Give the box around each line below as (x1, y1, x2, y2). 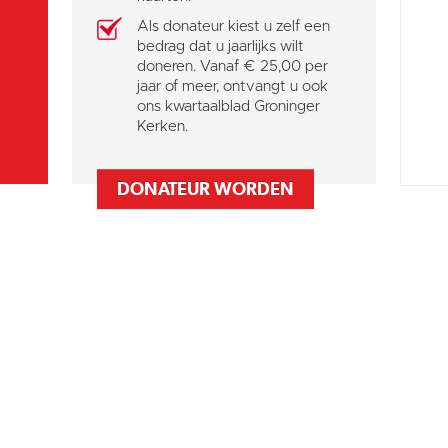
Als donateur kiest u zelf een (137, 18, 331, 34)
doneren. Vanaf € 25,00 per (137, 58, 329, 74)
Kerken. (137, 118, 189, 134)
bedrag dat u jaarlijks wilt (137, 38, 305, 54)
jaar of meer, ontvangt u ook (137, 78, 329, 94)
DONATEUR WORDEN (117, 177, 295, 199)
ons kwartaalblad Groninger (137, 98, 321, 114)
